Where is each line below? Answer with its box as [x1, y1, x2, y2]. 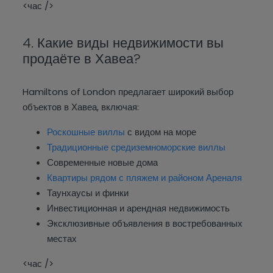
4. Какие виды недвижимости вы [23, 34, 224, 53]
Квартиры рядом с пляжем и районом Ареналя [47, 171, 243, 185]
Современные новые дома [47, 156, 158, 169]
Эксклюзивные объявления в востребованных [47, 217, 243, 230]
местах [47, 232, 77, 246]
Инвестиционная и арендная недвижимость [47, 202, 230, 215]
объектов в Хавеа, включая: [23, 101, 140, 114]
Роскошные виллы [47, 126, 126, 139]
